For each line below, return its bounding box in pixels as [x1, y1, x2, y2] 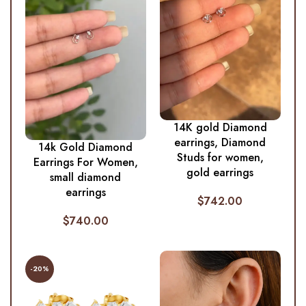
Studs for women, [176, 149, 264, 165]
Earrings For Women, [33, 154, 138, 171]
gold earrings [186, 164, 254, 180]
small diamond [50, 169, 122, 186]
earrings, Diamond [174, 134, 266, 150]
